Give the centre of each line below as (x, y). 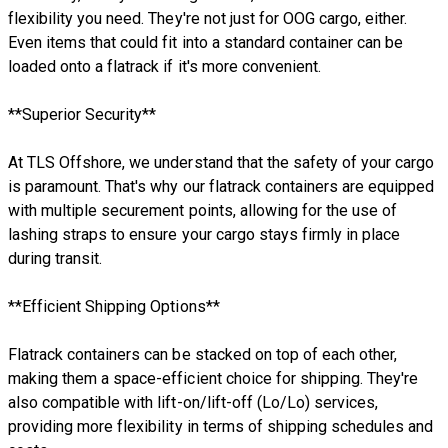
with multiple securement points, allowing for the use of (203, 210)
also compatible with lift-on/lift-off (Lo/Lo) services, (193, 402)
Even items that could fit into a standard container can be (206, 42)
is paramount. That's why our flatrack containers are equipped (221, 186)
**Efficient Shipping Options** (114, 306)
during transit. (55, 258)
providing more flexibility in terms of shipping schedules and (221, 426)
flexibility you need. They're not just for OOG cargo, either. (208, 18)
